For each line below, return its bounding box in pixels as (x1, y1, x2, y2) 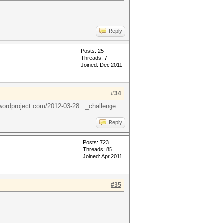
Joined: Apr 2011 (83, 153, 122, 159)
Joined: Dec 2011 (81, 62, 122, 68)
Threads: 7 (81, 55, 107, 61)
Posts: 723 (83, 139, 109, 145)
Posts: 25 (81, 48, 104, 54)
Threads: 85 (83, 146, 112, 152)
